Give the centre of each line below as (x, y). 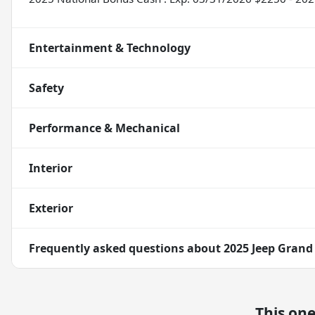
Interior (51, 168)
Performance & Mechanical (104, 128)
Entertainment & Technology (110, 48)
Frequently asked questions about (126, 249)
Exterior (51, 208)
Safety (46, 88)
